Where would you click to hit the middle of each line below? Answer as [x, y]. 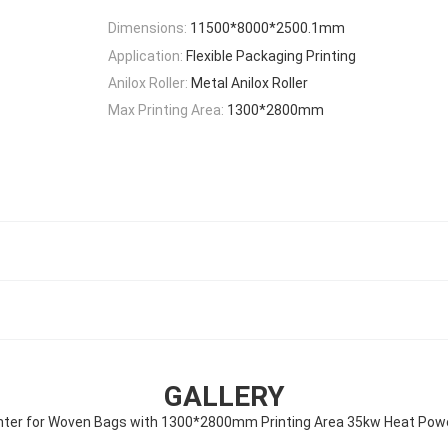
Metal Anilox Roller [249, 82]
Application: [145, 55]
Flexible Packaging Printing [271, 55]
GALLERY [224, 397]
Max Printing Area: [166, 110]
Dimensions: [147, 28]
